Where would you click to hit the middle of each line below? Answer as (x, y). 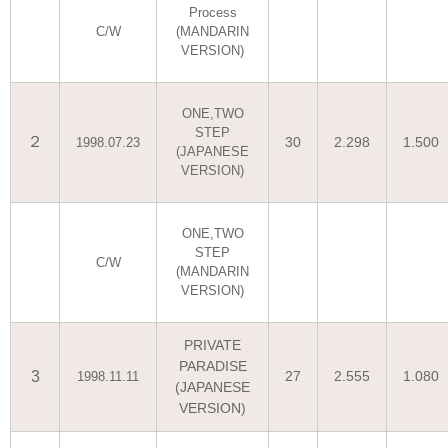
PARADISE (212, 366)
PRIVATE (212, 345)
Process (212, 12)
